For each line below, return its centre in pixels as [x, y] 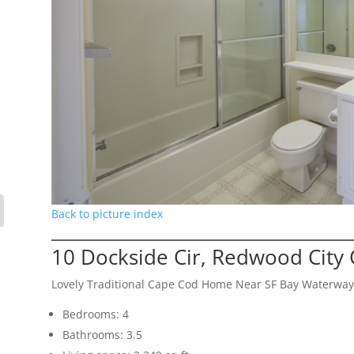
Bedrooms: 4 [95, 314]
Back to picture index [107, 213]
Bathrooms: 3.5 [102, 334]
